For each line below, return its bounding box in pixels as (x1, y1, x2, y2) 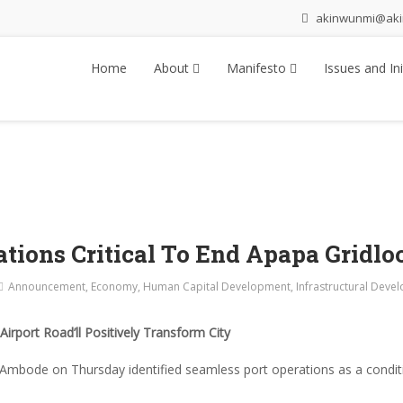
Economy (90, 279, 138, 294)
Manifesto (227, 59, 290, 76)
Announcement (7, 279, 85, 294)
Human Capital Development (142, 279, 291, 294)
